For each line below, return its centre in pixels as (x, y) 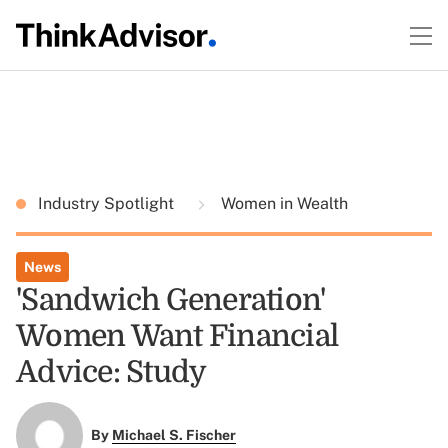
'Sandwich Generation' (171, 300)
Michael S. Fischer (173, 435)
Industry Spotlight (108, 203)
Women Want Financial (177, 336)
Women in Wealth (282, 203)
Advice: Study (111, 372)
